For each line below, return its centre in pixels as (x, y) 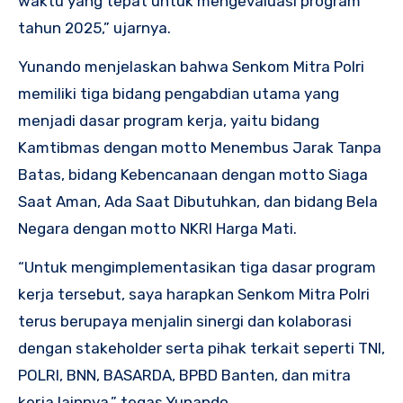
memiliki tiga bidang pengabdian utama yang (179, 94)
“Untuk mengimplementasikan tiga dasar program (197, 268)
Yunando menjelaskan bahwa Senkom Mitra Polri (191, 67)
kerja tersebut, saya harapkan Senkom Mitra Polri (194, 295)
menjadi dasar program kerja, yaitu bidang (169, 121)
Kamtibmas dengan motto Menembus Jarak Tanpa (200, 148)
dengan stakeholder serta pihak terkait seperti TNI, (201, 349)
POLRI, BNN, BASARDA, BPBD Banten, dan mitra (184, 376)
